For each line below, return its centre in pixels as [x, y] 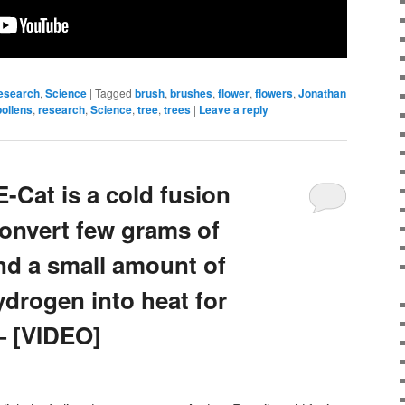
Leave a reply [234, 110]
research [61, 110]
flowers [274, 94]
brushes [191, 94]
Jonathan [322, 94]
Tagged [113, 93]
